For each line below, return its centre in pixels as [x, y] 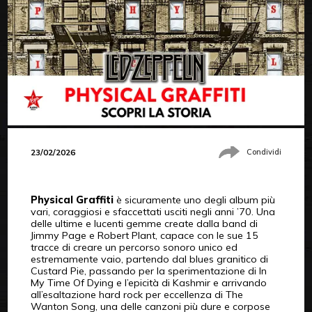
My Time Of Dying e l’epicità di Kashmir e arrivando [148, 282]
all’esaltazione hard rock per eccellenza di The [136, 294]
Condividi [264, 152]
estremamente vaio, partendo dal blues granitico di [149, 259]
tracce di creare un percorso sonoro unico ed [134, 247]
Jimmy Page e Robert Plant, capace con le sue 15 [144, 235]
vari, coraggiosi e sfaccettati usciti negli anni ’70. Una [153, 211]
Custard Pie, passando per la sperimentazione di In [148, 271]
